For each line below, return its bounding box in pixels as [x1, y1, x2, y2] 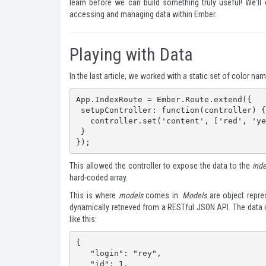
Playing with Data [69, 44, 193, 65]
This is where [69, 191, 119, 200]
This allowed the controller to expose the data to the [69, 161, 253, 170]
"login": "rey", [75, 248, 90, 258]
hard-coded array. [69, 173, 128, 182]
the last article [77, 71, 125, 81]
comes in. [142, 191, 183, 200]
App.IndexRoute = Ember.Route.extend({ [75, 94, 252, 104]
